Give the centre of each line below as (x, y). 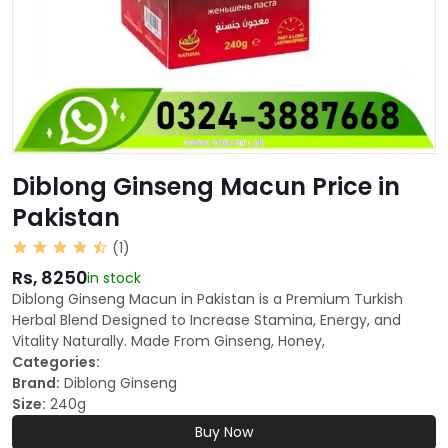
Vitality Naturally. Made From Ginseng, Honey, (168, 341)
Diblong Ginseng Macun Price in (206, 187)
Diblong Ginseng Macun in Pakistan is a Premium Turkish (207, 299)
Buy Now (224, 432)
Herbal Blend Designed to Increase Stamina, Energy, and (206, 320)
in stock (114, 278)
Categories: (56, 362)
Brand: (36, 383)
